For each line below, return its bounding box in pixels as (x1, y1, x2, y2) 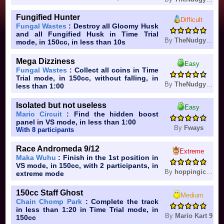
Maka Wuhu (15, 153, 56, 162)
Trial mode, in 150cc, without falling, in (15, 74, 158, 82)
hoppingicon (174, 168, 206, 176)
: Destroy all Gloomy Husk (66, 22, 158, 30)
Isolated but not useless (15, 101, 106, 110)
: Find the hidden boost (61, 110, 158, 118)
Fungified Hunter (15, 13, 80, 22)
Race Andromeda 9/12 (15, 144, 99, 153)
